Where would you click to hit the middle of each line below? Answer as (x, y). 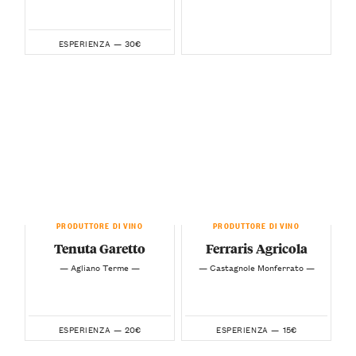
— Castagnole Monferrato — (256, 267)
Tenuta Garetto (100, 248)
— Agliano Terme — (100, 267)
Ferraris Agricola (256, 248)
